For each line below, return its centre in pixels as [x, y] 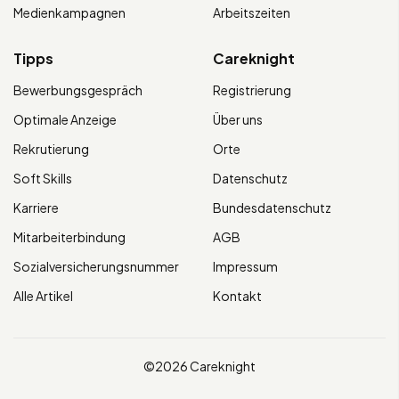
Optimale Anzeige [65, 119]
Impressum [245, 266]
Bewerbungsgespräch [78, 90]
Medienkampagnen [69, 12]
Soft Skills [43, 178]
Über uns [238, 119]
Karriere [36, 207]
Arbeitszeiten [252, 12]
